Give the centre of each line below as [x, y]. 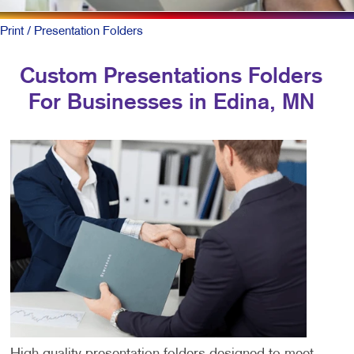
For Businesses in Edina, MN [171, 103]
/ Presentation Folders [83, 31]
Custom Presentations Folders [171, 77]
